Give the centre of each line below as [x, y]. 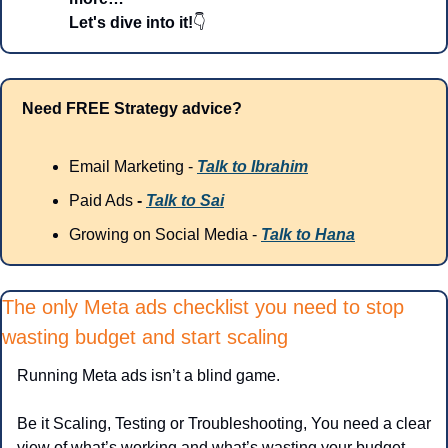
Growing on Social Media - [165, 235]
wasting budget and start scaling [145, 337]
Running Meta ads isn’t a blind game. [148, 376]
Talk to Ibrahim [252, 167]
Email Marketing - [133, 167]
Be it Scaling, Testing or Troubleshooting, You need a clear [224, 424]
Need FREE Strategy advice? [132, 109]
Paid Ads [101, 201]
